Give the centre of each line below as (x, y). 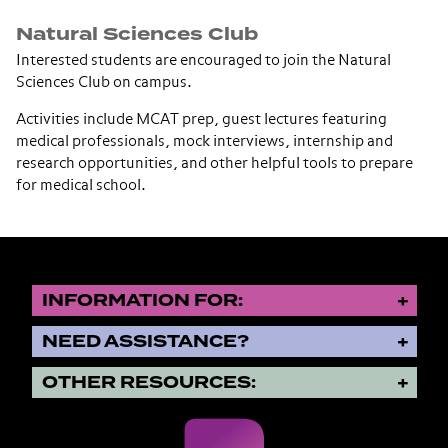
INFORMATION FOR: (142, 300)
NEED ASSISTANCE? (145, 341)
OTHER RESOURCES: (148, 382)
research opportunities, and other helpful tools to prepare (214, 164)
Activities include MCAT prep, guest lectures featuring (201, 120)
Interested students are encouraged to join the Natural (203, 61)
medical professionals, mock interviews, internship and (204, 142)
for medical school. (81, 186)
